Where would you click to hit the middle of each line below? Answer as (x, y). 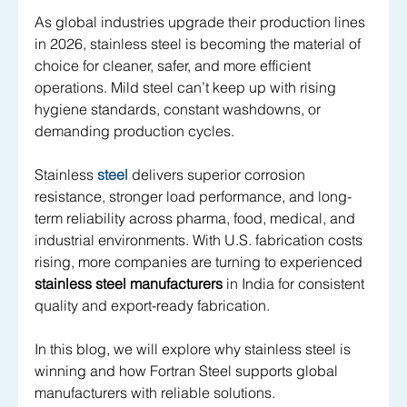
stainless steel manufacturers (129, 284)
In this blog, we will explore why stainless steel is (194, 349)
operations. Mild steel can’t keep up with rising (187, 88)
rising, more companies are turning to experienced (200, 262)
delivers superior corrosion (218, 175)
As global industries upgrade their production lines (202, 22)
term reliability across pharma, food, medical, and (197, 218)
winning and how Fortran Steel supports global (188, 371)
